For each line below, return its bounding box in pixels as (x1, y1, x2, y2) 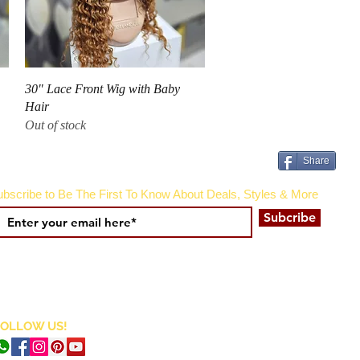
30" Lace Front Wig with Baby (24, 82, 180, 96)
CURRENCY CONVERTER (185, 323, 311, 336)
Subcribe (264, 210, 316, 226)
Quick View (88, 81, 141, 94)
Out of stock (24, 118, 86, 133)
